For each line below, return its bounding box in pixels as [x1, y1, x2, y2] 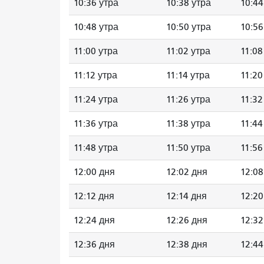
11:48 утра [74, 142, 118, 153]
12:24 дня [74, 214, 115, 226]
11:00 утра [74, 45, 118, 57]
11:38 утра [166, 118, 210, 129]
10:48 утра [74, 21, 118, 32]
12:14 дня [166, 190, 207, 202]
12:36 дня [74, 239, 115, 250]
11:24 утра [74, 94, 118, 105]
